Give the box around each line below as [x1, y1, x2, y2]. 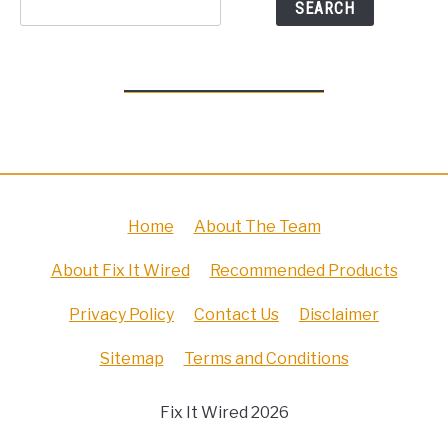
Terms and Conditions [183, 349, 349, 368]
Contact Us [194, 305, 279, 324]
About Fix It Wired [50, 261, 190, 280]
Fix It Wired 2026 [159, 403, 289, 422]
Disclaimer [299, 305, 379, 324]
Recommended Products [209, 261, 398, 280]
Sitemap [99, 349, 164, 368]
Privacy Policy [69, 305, 174, 324]
